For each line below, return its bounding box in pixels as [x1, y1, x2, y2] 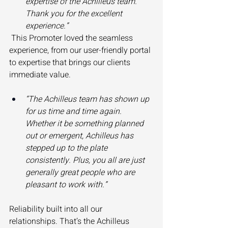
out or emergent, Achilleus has [25, 130, 135, 142]
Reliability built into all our [9, 203, 104, 216]
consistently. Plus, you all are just [25, 154, 147, 167]
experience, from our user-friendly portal [9, 44, 153, 57]
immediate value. [9, 69, 73, 81]
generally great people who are [25, 166, 137, 179]
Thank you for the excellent [25, 8, 124, 20]
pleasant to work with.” [25, 179, 107, 191]
